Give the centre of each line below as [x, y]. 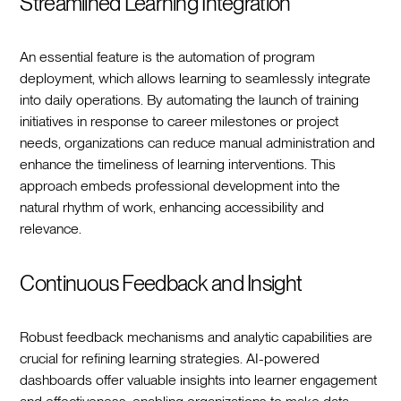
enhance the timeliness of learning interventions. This [178, 164]
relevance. [51, 228]
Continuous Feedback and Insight [161, 283]
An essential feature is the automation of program [168, 56]
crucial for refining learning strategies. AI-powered [170, 358]
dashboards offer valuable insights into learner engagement [199, 380]
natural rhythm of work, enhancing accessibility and [172, 207]
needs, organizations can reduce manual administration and [198, 142]
